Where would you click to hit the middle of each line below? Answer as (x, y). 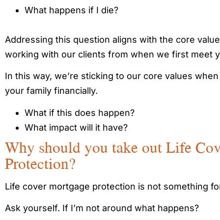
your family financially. (51, 91)
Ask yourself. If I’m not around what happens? (102, 208)
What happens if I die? (71, 10)
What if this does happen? (80, 112)
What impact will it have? (76, 127)
